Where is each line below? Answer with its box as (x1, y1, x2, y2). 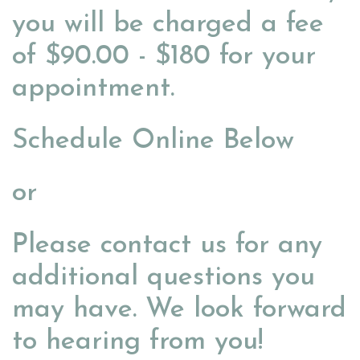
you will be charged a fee (12, 10, 324, 39)
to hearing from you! (12, 328, 263, 357)
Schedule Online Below (12, 127, 294, 156)
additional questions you (12, 264, 315, 292)
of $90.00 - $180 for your (12, 43, 316, 72)
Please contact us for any (12, 231, 322, 260)
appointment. (12, 75, 174, 104)
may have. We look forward (12, 296, 346, 325)
